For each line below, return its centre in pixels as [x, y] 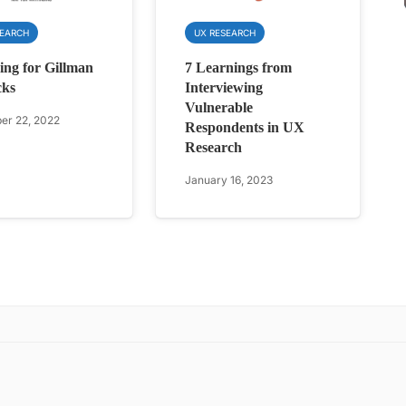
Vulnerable [219, 107]
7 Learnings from [239, 67]
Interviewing [224, 87]
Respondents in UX [245, 127]
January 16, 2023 [229, 179]
